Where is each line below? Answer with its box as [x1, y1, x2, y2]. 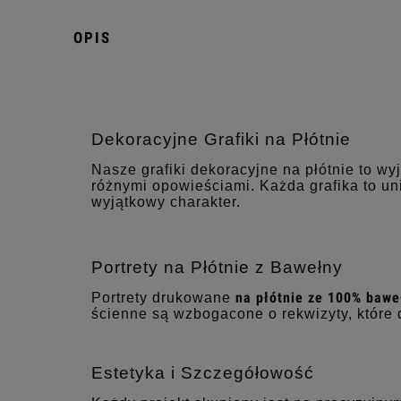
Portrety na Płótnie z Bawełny [91, 258, 343, 277]
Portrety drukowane [91, 290, 235, 306]
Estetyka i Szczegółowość [91, 363, 314, 383]
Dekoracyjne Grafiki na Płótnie [91, 130, 351, 149]
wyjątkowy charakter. [91, 194, 241, 210]
